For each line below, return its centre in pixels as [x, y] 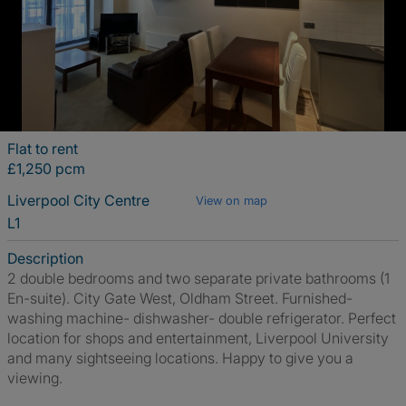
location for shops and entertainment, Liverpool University [198, 338]
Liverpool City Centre [80, 200]
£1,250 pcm [46, 169]
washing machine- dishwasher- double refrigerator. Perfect [202, 318]
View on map [232, 200]
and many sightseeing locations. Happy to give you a [180, 358]
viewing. [35, 378]
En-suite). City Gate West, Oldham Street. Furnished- [180, 298]
